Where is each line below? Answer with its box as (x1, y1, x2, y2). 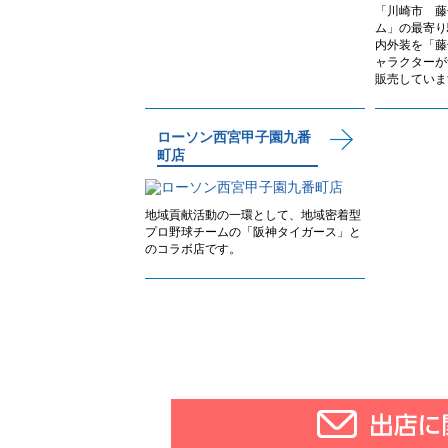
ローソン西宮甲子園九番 (157, 129, 311, 145)
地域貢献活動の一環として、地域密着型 (145, 208, 361, 222)
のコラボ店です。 (145, 242, 241, 256)
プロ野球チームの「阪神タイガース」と (145, 225, 361, 239)
